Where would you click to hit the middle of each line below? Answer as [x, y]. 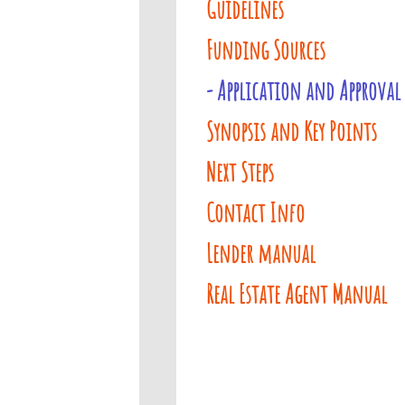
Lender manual [260, 254]
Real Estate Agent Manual [296, 294]
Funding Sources [265, 50]
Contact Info [255, 213]
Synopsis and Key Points [291, 132]
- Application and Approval [303, 91]
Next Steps [240, 172]
